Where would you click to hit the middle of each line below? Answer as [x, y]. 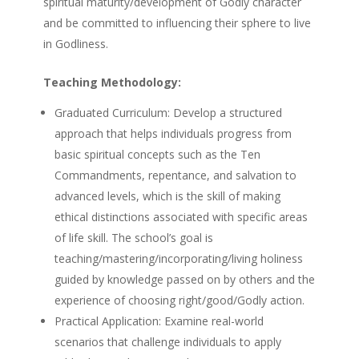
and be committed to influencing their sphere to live [177, 22]
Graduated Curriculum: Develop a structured [168, 112]
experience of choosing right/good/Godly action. [179, 300]
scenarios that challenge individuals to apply [167, 341]
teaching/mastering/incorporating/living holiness [178, 258]
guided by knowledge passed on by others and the [184, 279]
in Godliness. [75, 43]
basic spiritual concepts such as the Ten [157, 154]
